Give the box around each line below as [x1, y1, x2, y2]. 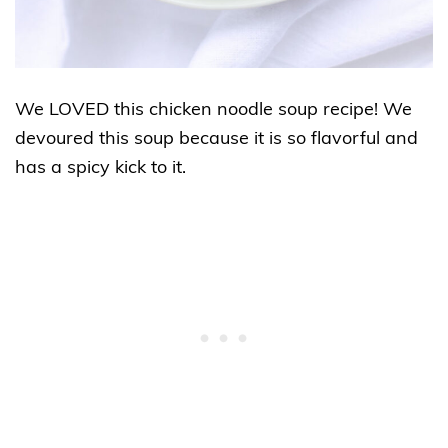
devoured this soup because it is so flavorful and [15, 129, 418, 149]
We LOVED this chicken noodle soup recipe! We [15, 100, 412, 120]
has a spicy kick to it [15, 158, 182, 178]
